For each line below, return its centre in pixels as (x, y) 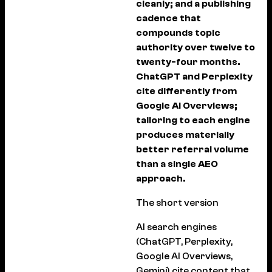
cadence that (168, 18)
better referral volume (192, 149)
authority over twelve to (195, 47)
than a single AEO (177, 164)
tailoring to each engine (193, 120)
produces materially (185, 135)
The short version (177, 203)
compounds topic (178, 33)
